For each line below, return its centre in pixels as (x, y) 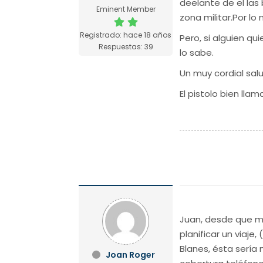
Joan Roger (130, 254)
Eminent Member (126, 9)
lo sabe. (197, 52)
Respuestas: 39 (126, 46)
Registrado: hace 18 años (126, 35)
